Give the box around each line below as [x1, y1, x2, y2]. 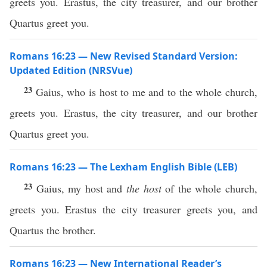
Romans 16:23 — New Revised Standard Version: [10, 49, 238, 63]
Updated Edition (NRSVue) [10, 64, 132, 77]
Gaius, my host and [36, 181, 127, 195]
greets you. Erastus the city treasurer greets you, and [10, 202, 257, 216]
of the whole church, [161, 181, 258, 195]
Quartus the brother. [10, 223, 96, 237]
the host [126, 181, 162, 195]
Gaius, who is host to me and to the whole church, [35, 85, 258, 99]
